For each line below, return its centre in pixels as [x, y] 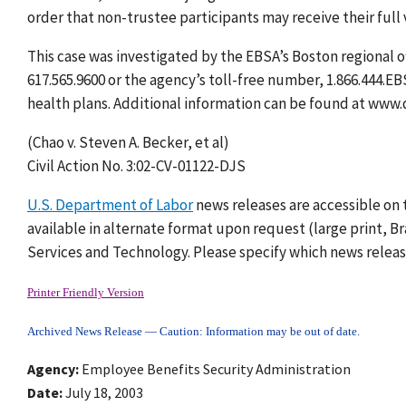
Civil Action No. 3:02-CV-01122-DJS [136, 166]
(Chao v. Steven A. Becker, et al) [128, 143]
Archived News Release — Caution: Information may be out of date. [193, 332]
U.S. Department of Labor [110, 205]
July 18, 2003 [104, 393]
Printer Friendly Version [86, 293]
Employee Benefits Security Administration [216, 369]
